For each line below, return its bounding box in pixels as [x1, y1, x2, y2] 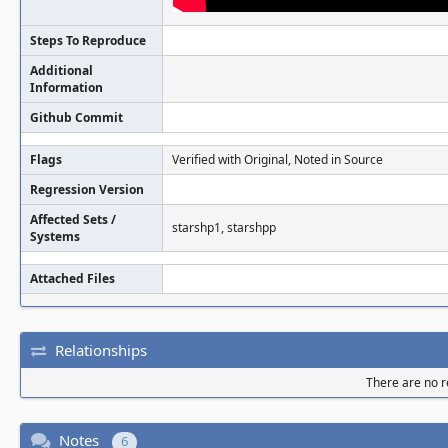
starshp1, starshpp [172, 219, 276, 236]
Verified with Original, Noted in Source [172, 151, 383, 168]
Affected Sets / [30, 211, 116, 228]
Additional [30, 62, 93, 79]
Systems [30, 228, 80, 245]
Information [30, 79, 103, 96]
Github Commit [30, 109, 123, 126]
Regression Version [30, 181, 144, 198]
